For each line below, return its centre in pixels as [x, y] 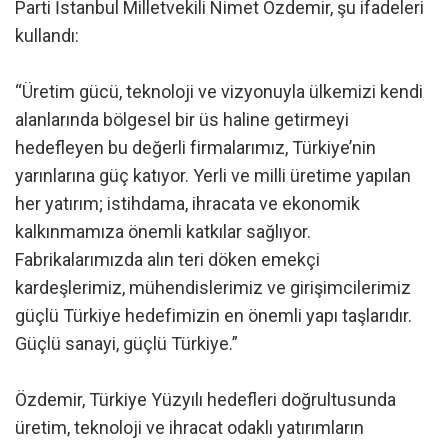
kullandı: [47, 35]
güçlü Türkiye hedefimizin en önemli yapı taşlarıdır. [213, 315]
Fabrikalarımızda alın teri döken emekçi [167, 259]
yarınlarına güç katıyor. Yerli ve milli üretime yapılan [213, 175]
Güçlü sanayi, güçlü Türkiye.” [126, 343]
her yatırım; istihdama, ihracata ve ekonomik [187, 203]
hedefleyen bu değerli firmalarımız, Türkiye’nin [195, 147]
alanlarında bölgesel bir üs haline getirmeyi [182, 119]
